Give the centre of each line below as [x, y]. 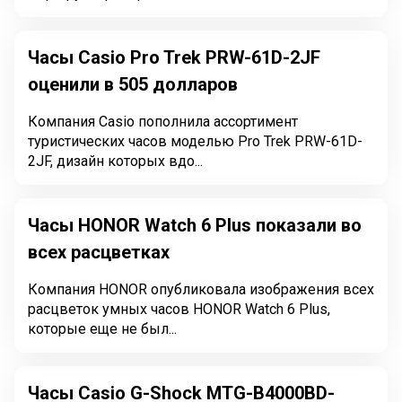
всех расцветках [99, 252]
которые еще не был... [102, 329]
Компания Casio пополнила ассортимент [163, 122]
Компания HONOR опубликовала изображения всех [201, 289]
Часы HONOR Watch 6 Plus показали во [195, 225]
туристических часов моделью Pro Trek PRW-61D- [195, 141]
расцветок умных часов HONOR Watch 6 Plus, [179, 309]
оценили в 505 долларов [133, 84]
